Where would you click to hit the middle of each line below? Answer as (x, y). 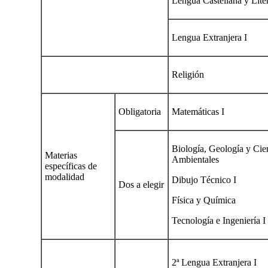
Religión (188, 74)
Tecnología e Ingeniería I (219, 220)
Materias (61, 155)
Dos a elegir (141, 184)
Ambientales (195, 159)
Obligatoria (140, 111)
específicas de (71, 166)
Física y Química (204, 200)
